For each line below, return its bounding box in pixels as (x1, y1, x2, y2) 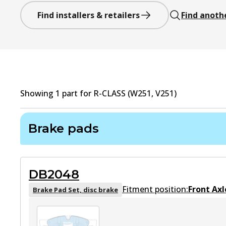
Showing (20, 88, 55, 99)
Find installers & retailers (37, 10, 140, 21)
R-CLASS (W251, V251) (93, 88, 177, 99)
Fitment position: (122, 183, 188, 195)
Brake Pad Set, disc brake (33, 185, 118, 194)
